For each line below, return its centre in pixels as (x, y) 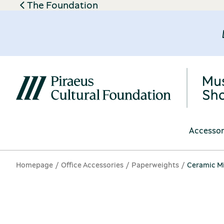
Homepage (34, 164)
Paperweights (155, 164)
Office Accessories (92, 164)
